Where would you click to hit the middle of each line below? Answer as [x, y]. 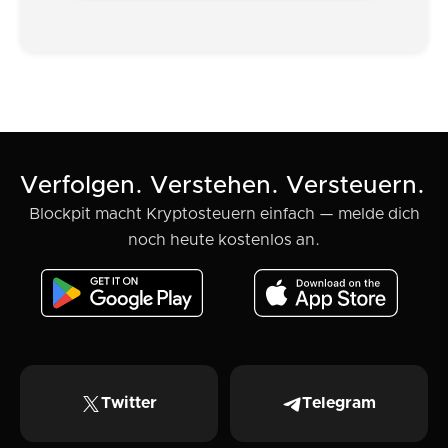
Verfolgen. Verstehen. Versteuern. [222, 186]
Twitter [129, 403]
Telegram [339, 403]
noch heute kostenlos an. [224, 240]
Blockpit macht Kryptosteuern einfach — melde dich [224, 214]
